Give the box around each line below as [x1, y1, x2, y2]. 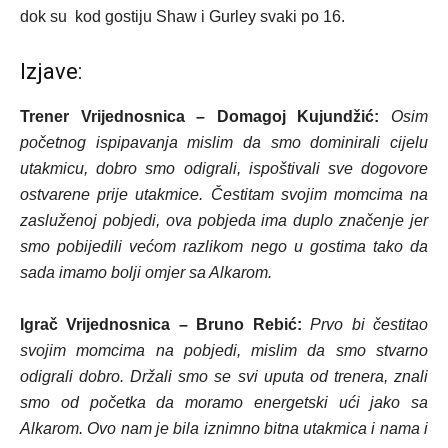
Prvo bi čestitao [310, 315, 429, 333]
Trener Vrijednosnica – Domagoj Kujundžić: [20, 107, 380, 125]
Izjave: [20, 58, 82, 84]
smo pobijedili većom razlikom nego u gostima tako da [20, 237, 428, 255]
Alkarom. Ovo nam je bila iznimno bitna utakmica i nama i [20, 419, 428, 437]
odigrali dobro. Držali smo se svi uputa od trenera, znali [20, 367, 428, 385]
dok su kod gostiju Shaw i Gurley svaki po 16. [20, 7, 345, 25]
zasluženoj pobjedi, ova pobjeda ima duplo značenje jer [20, 211, 428, 229]
